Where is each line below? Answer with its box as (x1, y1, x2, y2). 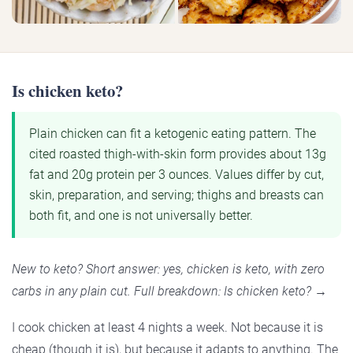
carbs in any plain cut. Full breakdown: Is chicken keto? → (12, 284, 327, 299)
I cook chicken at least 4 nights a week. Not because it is (12, 320, 323, 336)
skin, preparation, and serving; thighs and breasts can (29, 188, 324, 203)
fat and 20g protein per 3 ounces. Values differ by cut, (29, 167, 324, 183)
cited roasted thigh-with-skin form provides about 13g (29, 147, 326, 162)
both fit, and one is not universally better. (29, 208, 253, 224)
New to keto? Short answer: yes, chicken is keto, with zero (12, 262, 325, 277)
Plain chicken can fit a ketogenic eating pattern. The (29, 126, 316, 142)
